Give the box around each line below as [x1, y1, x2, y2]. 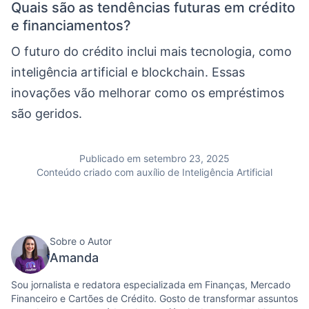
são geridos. [11, 106, 82, 121]
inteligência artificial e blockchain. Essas [11, 64, 245, 79]
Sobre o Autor [50, 235, 112, 247]
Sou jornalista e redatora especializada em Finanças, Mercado [11, 278, 290, 290]
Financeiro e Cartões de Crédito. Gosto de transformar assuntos [11, 292, 298, 304]
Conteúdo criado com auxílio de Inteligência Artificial [37, 166, 272, 178]
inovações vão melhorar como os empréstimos [11, 85, 284, 100]
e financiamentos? [11, 17, 131, 34]
